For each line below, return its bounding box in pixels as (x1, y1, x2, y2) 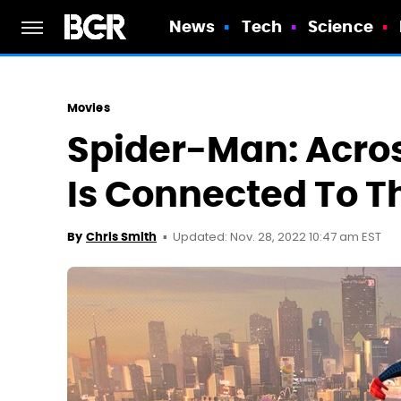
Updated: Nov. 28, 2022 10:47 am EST (173, 228, 381, 247)
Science (308, 16, 373, 37)
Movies (67, 100, 110, 115)
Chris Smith (86, 229, 157, 244)
